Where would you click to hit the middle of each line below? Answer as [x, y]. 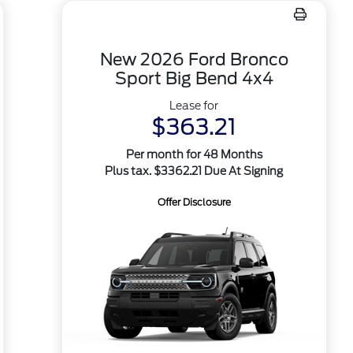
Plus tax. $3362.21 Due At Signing [194, 171]
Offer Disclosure [194, 202]
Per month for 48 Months [194, 154]
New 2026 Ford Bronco [194, 59]
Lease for [194, 106]
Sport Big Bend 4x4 [194, 78]
